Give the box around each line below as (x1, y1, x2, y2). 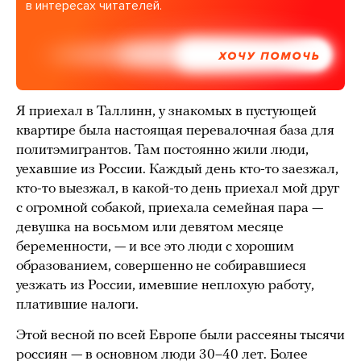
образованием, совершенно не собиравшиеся (16, 258, 306, 274)
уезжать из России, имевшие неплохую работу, (16, 277, 314, 293)
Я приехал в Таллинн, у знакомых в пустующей (16, 103, 317, 119)
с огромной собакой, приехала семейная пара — (16, 200, 323, 216)
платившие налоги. (16, 297, 142, 313)
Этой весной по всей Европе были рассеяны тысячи (16, 327, 345, 343)
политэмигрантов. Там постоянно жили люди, (16, 142, 309, 158)
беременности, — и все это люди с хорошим (16, 239, 294, 255)
